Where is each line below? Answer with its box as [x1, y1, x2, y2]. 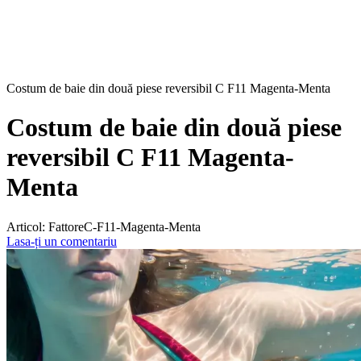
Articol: [6, 219, 45, 234]
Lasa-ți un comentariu [6, 234, 117, 248]
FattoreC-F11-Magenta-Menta [45, 219, 201, 234]
